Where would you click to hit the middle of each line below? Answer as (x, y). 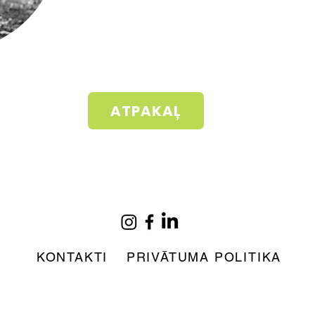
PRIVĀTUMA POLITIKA (204, 257)
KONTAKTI (72, 257)
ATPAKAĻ (146, 111)
